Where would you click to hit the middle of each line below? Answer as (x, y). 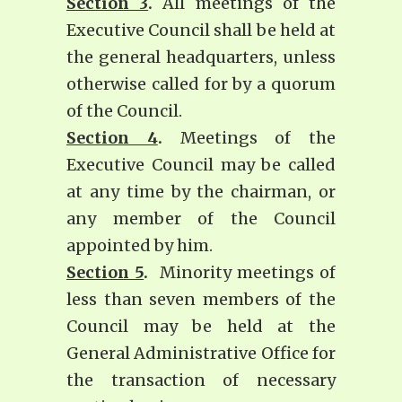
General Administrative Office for (201, 354)
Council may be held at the (201, 327)
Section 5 (105, 273)
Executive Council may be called (201, 165)
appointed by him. (140, 246)
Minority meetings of (245, 273)
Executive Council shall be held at (201, 31)
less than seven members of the (201, 300)
